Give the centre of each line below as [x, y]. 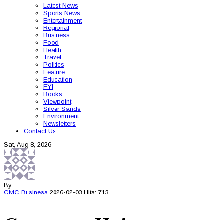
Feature [54, 72]
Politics [54, 65]
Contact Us [40, 131]
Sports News [62, 13]
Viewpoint [57, 101]
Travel [52, 57]
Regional [56, 28]
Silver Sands [62, 109]
